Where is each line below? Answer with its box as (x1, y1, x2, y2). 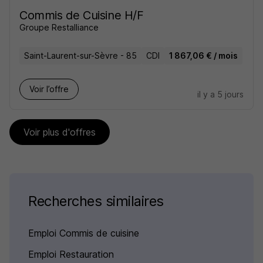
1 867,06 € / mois (169, 50, 238, 60)
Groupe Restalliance (19, 22, 99, 32)
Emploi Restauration (28, 248, 114, 260)
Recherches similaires (28, 193, 164, 210)
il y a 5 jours (197, 89, 244, 99)
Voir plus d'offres (23, 126, 96, 138)
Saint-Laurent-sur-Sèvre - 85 (24, 50, 137, 60)
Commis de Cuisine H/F (19, 8, 144, 22)
